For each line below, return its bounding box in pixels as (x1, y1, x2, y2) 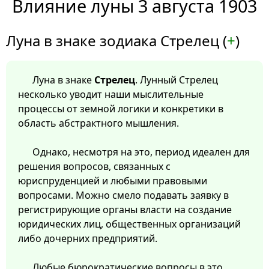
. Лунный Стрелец (135, 73, 218, 87)
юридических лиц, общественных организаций (18, 217, 241, 231)
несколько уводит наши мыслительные (18, 88, 204, 101)
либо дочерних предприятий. (18, 232, 157, 246)
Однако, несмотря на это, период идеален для (32, 145, 250, 159)
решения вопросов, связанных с (18, 160, 171, 174)
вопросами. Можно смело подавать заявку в (18, 189, 229, 202)
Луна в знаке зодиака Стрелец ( (6, 31, 227, 51)
